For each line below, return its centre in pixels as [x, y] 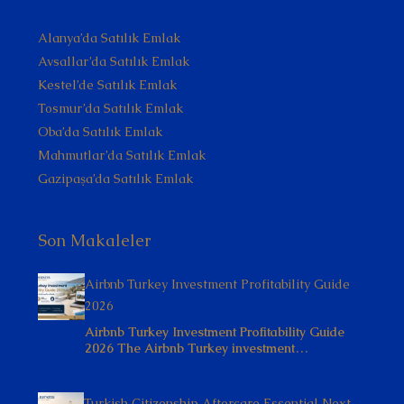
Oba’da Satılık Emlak [100, 132]
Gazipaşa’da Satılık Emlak [115, 179]
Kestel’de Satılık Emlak [107, 85]
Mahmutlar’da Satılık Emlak [122, 155]
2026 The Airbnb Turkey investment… [197, 348]
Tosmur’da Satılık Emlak [110, 108]
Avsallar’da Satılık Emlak [114, 61]
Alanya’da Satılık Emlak [109, 38]
